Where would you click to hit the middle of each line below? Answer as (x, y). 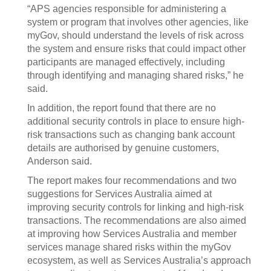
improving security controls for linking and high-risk (135, 207)
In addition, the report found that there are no (122, 108)
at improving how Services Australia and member (132, 234)
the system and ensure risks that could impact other (136, 49)
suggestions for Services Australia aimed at (119, 194)
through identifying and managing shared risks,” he (135, 75)
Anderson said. (60, 161)
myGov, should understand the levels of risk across (135, 35)
